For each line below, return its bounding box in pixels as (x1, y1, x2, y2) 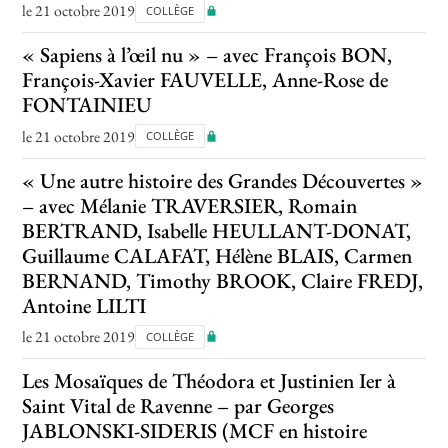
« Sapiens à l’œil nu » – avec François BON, (22, 41, 393, 69)
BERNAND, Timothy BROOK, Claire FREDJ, (22, 266, 424, 294)
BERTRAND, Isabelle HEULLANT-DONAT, (22, 216, 412, 244)
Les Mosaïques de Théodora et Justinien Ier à (22, 367, 397, 395)
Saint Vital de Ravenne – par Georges (22, 392, 335, 420)
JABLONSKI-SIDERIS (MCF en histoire (22, 417, 368, 445)
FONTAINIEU (22, 91, 153, 119)
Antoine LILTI (22, 291, 147, 319)
